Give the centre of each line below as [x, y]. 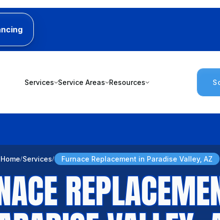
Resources [127, 82]
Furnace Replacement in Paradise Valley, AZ [137, 159]
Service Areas [81, 82]
